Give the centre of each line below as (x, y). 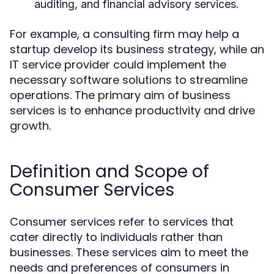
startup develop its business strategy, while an (137, 49)
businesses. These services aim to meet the (129, 252)
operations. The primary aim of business (120, 95)
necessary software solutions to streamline (129, 80)
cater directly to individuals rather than (116, 237)
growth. (30, 126)
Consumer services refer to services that (122, 222)
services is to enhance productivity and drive (132, 110)
